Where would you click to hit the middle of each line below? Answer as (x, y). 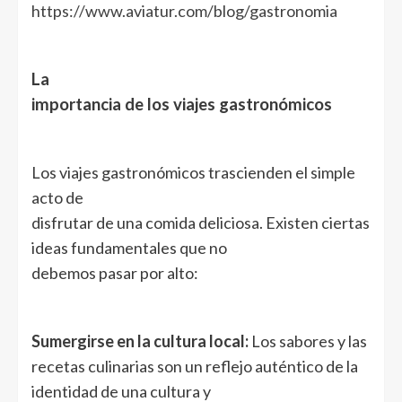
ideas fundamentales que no (129, 247)
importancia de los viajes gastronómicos (182, 104)
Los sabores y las (308, 341)
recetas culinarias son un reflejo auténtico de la (195, 366)
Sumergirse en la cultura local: (140, 341)
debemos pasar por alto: (115, 272)
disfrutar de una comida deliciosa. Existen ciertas (201, 222)
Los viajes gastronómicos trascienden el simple (193, 172)
